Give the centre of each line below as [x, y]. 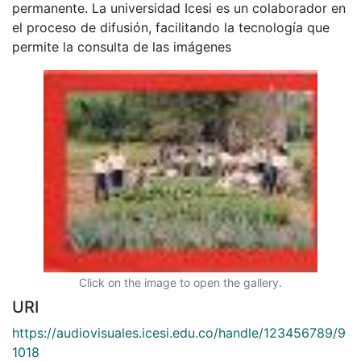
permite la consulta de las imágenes [122, 46]
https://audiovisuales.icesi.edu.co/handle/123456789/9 [179, 332]
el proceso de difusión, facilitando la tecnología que [171, 27]
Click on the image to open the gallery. [180, 282]
